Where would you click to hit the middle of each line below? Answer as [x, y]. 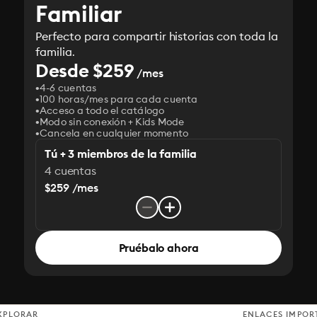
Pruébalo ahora [158, 248]
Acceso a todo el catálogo [102, 110]
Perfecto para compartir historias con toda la [157, 36]
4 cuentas [70, 171]
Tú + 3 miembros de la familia [121, 154]
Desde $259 [85, 70]
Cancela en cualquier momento [114, 133]
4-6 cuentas [68, 88]
